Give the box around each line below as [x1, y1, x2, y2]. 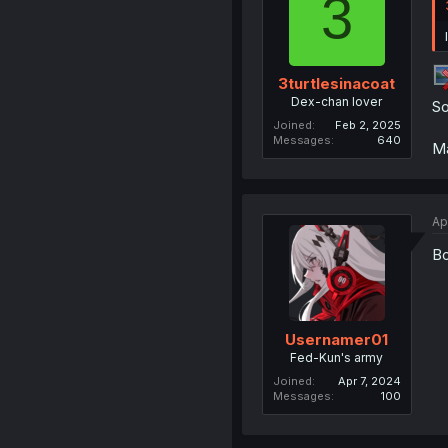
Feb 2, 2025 [334, 118, 401, 132]
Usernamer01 [285, 329, 389, 349]
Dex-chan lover [291, 94, 383, 109]
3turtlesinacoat [278, 74, 396, 93]
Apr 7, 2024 [337, 373, 401, 388]
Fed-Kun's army [290, 349, 384, 365]
